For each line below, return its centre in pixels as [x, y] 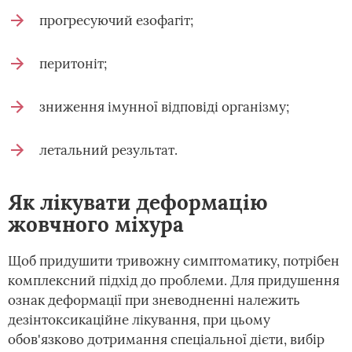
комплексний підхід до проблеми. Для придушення [174, 280]
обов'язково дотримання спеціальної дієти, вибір [166, 339]
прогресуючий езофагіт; [116, 20]
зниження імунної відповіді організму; [164, 107]
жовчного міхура [96, 224]
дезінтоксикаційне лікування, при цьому [139, 320]
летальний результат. [108, 150]
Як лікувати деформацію [138, 202]
